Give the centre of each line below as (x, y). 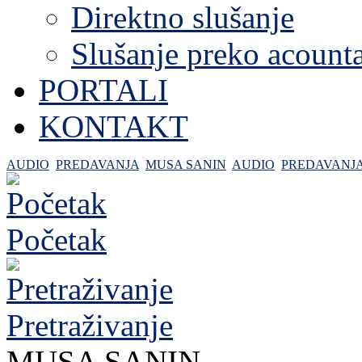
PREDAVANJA (97, 164)
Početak (57, 240)
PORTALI (103, 90)
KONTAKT (114, 126)
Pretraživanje (90, 325)
